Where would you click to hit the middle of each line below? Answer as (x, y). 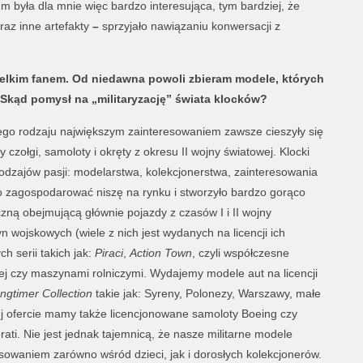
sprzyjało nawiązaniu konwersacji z (189, 26)
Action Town (160, 253)
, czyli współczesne (240, 253)
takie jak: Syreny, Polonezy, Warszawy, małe (206, 293)
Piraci (109, 253)
